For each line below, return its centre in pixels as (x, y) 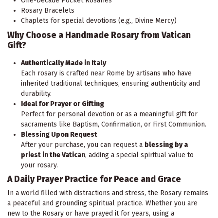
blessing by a (166, 145)
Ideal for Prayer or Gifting (63, 104)
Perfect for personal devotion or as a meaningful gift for (109, 114)
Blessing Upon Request (59, 135)
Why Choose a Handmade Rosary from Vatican (99, 35)
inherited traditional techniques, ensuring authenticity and (110, 83)
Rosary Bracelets (48, 11)
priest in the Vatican (53, 155)
